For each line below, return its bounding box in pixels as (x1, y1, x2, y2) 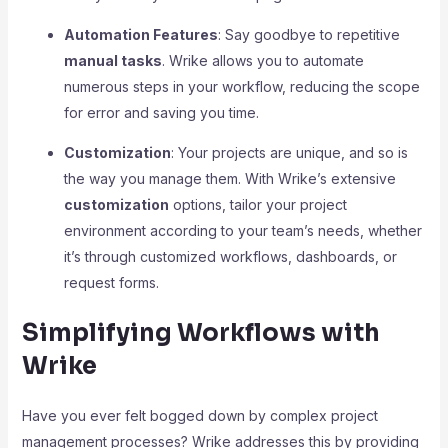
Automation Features (63, 26, 218, 43)
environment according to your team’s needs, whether (63, 222, 422, 239)
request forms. (63, 274, 159, 291)
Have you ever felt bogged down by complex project (21, 407, 378, 424)
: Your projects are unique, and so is (170, 144, 408, 161)
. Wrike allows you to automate (161, 52, 364, 69)
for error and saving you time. (63, 104, 259, 121)
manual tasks (63, 52, 162, 69)
